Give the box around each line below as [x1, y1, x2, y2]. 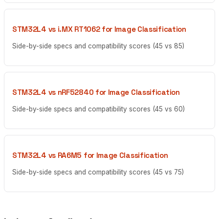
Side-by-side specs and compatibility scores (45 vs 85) [12, 42, 184, 50]
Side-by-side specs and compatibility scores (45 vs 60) [12, 105, 185, 113]
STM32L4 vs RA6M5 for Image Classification [12, 150, 168, 160]
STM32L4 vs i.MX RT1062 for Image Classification [12, 24, 186, 34]
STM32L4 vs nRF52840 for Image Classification [12, 87, 180, 97]
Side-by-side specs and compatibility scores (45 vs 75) [12, 168, 184, 176]
